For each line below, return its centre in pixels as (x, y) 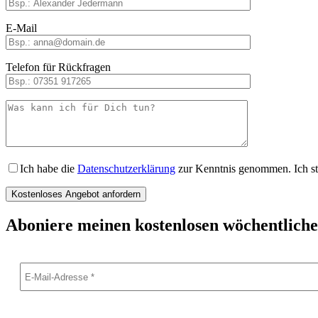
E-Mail (21, 28)
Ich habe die (49, 168)
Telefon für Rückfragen (58, 67)
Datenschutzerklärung (126, 168)
